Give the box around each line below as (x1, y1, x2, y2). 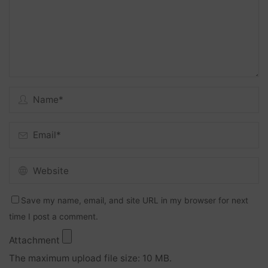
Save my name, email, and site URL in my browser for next (21, 196, 249, 206)
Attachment (9, 234, 63, 246)
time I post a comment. (9, 212, 99, 222)
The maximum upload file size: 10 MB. (9, 252, 172, 264)
